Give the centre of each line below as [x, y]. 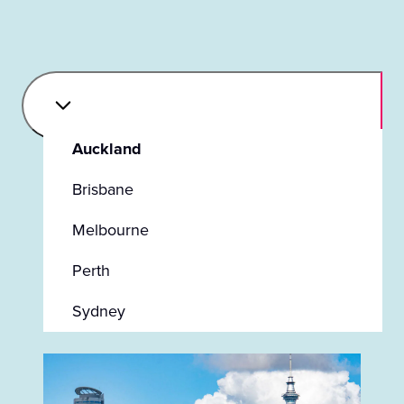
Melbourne [110, 230]
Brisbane [103, 190]
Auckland [107, 149]
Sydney [99, 312]
